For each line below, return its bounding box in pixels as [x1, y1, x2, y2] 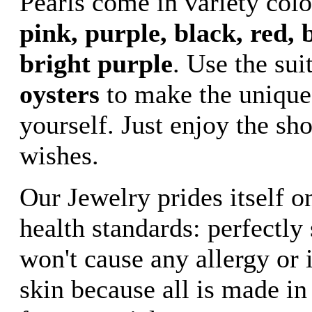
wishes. [19, 141, 99, 170]
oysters [19, 79, 100, 109]
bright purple [19, 49, 173, 78]
